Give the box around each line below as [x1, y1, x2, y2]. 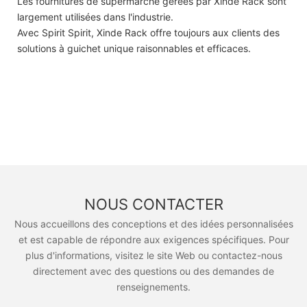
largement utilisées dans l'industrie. [17, 10, 173, 23]
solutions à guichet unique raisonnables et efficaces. [17, 42, 251, 54]
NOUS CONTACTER [84, 195, 223, 214]
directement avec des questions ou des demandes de [33, 265, 274, 277]
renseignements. [116, 280, 191, 293]
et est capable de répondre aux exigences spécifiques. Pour [18, 233, 289, 245]
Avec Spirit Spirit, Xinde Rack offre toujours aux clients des [17, 26, 280, 38]
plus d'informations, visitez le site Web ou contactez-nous [25, 249, 282, 261]
